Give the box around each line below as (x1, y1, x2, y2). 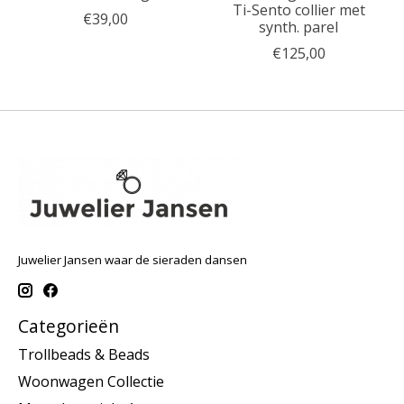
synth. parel (259, 16, 338, 37)
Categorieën (18, 313, 119, 338)
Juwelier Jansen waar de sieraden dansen (18, 251, 247, 268)
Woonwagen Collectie (18, 372, 164, 392)
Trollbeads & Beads (18, 344, 150, 365)
